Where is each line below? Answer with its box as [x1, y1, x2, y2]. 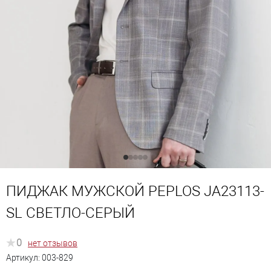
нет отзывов [28, 238, 77, 249]
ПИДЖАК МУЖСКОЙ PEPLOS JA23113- [6, 183, 264, 200]
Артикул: [6, 252, 42, 263]
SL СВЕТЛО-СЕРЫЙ [6, 204, 135, 222]
